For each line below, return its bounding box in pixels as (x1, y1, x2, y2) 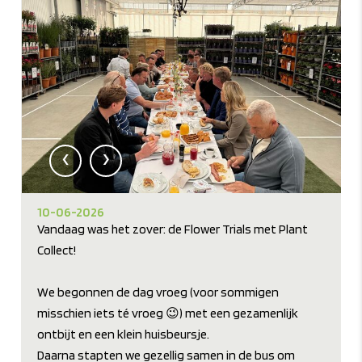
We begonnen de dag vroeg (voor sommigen (37, 284, 280, 301)
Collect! (37, 242, 77, 259)
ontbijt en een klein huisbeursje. (37, 326, 210, 343)
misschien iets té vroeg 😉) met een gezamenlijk (37, 305, 299, 322)
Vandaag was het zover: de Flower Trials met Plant (37, 221, 309, 238)
